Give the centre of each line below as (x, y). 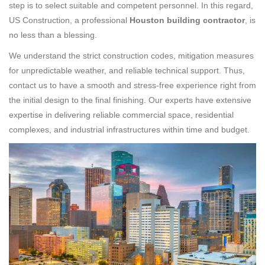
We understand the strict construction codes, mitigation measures (131, 55)
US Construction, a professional (69, 20)
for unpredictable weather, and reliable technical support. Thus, (127, 70)
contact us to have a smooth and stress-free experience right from (132, 85)
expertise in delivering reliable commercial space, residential (121, 114)
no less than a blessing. (53, 35)
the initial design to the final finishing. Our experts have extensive (130, 100)
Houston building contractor (187, 20)
